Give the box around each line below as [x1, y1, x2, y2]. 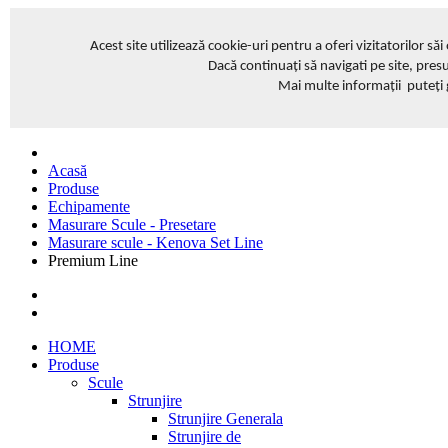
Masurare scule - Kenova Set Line [48, 234, 263, 251]
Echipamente [48, 198, 130, 215]
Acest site [90, 39, 150, 54]
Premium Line [48, 252, 138, 269]
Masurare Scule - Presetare [48, 216, 216, 233]
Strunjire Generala [168, 410, 283, 427]
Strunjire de [168, 428, 241, 445]
